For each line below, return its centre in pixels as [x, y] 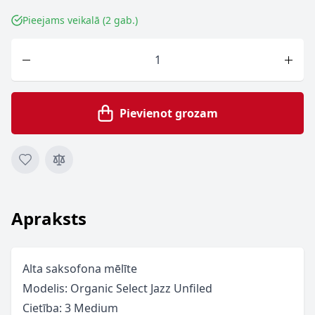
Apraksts [49, 218]
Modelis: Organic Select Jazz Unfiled [117, 288]
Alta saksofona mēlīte [80, 269]
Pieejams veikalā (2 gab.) [80, 20]
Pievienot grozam [169, 113]
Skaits [26, 46]
